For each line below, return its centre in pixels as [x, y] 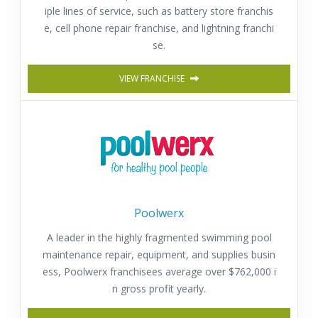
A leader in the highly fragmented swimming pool [159, 237]
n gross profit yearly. [159, 288]
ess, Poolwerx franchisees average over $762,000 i [159, 271]
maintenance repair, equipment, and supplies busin [159, 254]
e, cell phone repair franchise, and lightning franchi [159, 28]
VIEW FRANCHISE [153, 78]
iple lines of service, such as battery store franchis [159, 11]
